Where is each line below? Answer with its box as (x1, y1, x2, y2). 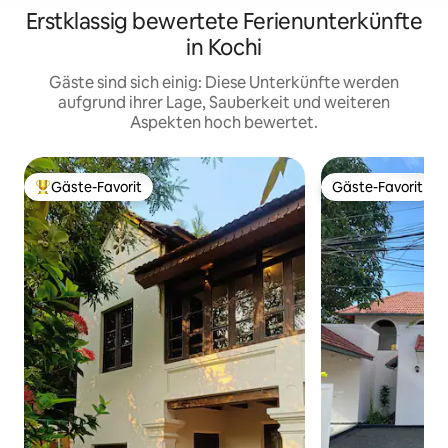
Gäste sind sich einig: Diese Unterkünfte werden (49, 72, 399, 94)
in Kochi (186, 33, 262, 63)
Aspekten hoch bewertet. (130, 112, 318, 134)
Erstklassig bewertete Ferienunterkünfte (25, 7, 423, 37)
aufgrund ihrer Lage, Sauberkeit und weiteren (58, 92, 390, 114)
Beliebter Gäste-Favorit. (35, 186, 190, 205)
